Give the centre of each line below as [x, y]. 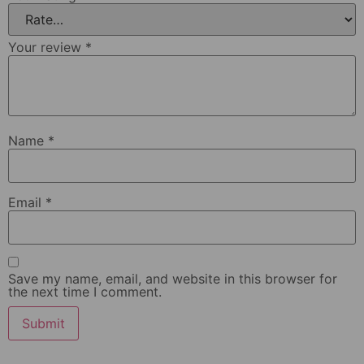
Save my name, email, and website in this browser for [173, 278]
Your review [47, 47]
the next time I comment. [85, 291]
